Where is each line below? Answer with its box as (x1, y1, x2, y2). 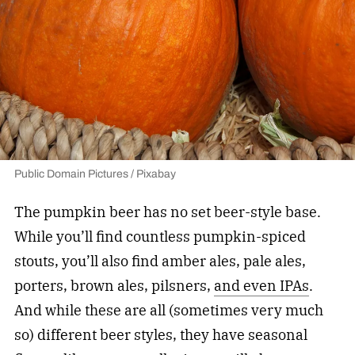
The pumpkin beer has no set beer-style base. (13, 203, 321, 222)
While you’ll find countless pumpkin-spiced (13, 227, 306, 246)
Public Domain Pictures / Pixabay (13, 166, 176, 183)
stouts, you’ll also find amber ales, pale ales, (13, 252, 306, 271)
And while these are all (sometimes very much (13, 301, 323, 320)
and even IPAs (213, 277, 309, 296)
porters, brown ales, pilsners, (13, 277, 214, 296)
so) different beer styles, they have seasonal (13, 326, 307, 345)
